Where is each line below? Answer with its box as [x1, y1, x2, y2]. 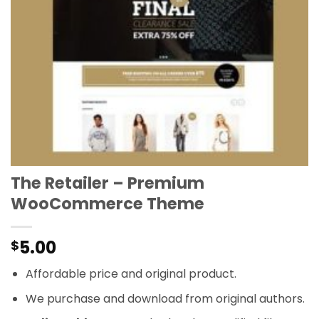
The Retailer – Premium [11, 171, 204, 194]
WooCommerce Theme [11, 192, 204, 215]
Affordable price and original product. [25, 265, 236, 282]
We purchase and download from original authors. [25, 290, 305, 307]
